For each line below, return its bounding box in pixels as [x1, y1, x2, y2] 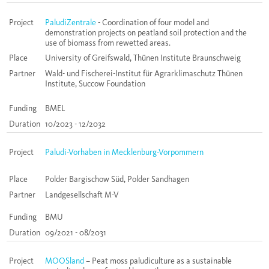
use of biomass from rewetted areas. [45, 38, 171, 49]
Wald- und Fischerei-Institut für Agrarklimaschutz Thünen [45, 68, 243, 79]
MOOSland [45, 256, 86, 267]
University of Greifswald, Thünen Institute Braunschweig [45, 53, 241, 64]
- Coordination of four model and [96, 17, 209, 28]
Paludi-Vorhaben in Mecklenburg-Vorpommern [45, 147, 204, 158]
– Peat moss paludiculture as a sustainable [86, 256, 232, 267]
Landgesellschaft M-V [45, 190, 119, 201]
